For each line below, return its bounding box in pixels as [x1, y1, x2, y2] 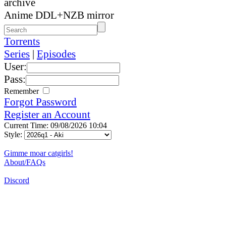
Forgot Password [4, 95, 77, 108]
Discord [4, 176, 29, 185]
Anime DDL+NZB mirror [4, 9, 114, 21]
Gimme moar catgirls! [4, 148, 73, 157]
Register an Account [4, 108, 90, 121]
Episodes [37, 47, 76, 60]
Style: [4, 130, 24, 139]
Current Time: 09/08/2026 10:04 [4, 121, 107, 130]
